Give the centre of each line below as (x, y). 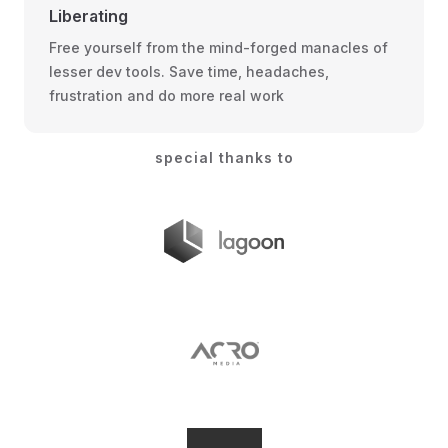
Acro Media (265, 364)
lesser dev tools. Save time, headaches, (189, 71)
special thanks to (224, 157)
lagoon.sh (259, 252)
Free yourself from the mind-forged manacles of (218, 47)
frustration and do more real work (166, 95)
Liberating (88, 16)
